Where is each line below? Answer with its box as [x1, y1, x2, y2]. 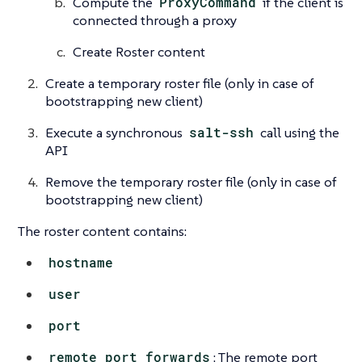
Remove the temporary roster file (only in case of [45, 172, 337, 191]
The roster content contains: [18, 221, 187, 240]
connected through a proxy [73, 11, 237, 29]
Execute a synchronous [45, 123, 186, 141]
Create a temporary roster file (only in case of [45, 74, 314, 92]
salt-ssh [189, 123, 255, 141]
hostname [48, 253, 114, 271]
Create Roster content [73, 42, 205, 61]
